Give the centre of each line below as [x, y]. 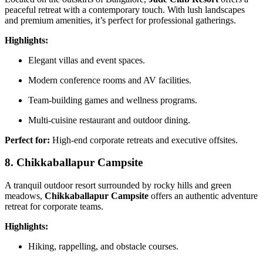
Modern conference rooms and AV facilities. [110, 80]
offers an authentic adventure [203, 196]
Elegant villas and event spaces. [87, 60]
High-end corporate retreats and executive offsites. [144, 140]
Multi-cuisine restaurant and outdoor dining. [109, 120]
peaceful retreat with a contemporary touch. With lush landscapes [125, 9]
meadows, [25, 196]
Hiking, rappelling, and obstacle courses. [103, 246]
